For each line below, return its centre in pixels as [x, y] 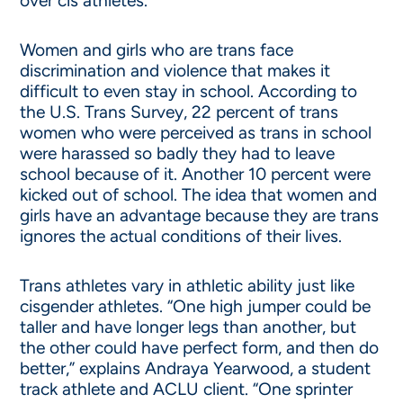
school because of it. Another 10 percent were [196, 174]
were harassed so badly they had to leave [178, 153]
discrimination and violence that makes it [175, 71]
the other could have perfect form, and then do [200, 348]
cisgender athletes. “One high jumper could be [196, 306]
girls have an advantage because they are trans [200, 215]
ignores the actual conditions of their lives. [186, 236]
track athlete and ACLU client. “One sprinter [187, 389]
